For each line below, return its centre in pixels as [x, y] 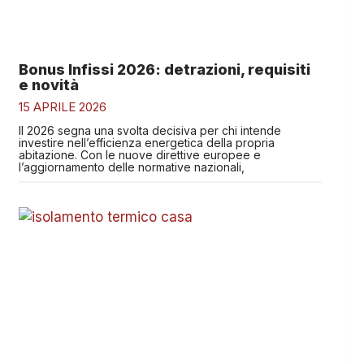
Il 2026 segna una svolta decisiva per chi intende [149, 130]
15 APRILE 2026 [62, 106]
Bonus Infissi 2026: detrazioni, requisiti [164, 69]
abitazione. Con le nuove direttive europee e [139, 154]
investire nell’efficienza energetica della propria [146, 142]
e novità [48, 84]
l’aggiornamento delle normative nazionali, [131, 167]
